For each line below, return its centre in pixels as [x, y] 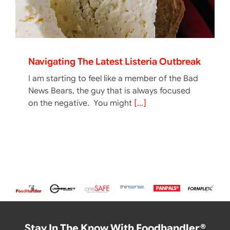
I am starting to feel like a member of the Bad [113, 79]
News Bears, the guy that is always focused [109, 91]
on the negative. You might [81, 103]
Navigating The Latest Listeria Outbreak [114, 62]
